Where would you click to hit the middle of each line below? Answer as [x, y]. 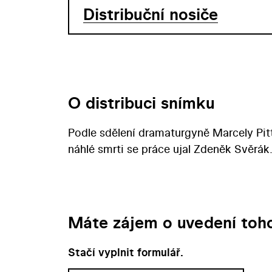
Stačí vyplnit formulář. [126, 252]
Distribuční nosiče [150, 14]
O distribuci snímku [141, 103]
